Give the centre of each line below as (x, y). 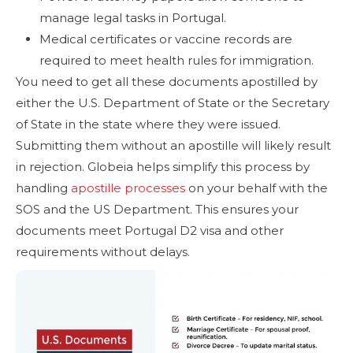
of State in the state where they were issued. (148, 124)
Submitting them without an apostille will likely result (173, 146)
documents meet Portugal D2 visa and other (150, 231)
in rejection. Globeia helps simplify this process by (163, 167)
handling (43, 188)
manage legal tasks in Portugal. (133, 18)
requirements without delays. (103, 252)
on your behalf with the (256, 188)
